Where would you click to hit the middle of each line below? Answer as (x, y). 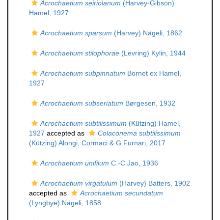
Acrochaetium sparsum (76, 33)
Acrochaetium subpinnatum (83, 73)
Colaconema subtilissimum (139, 133)
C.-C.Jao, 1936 (134, 163)
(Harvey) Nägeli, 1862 (147, 33)
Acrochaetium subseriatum (82, 103)
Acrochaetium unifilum (75, 163)
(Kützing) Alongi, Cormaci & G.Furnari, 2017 (97, 143)
